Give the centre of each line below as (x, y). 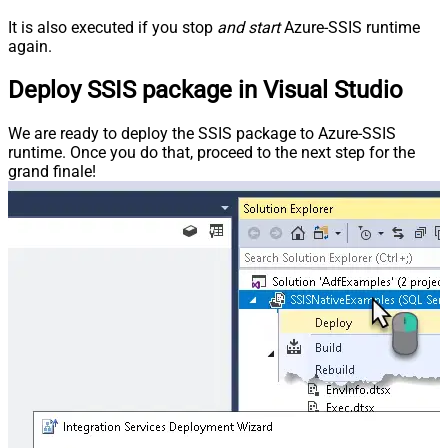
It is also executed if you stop (112, 28)
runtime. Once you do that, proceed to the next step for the (211, 153)
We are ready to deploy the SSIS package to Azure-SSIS (202, 134)
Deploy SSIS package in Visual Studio (205, 90)
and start (248, 28)
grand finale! (52, 172)
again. (30, 47)
